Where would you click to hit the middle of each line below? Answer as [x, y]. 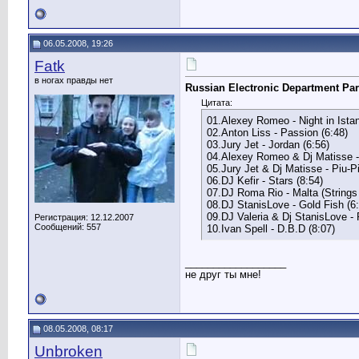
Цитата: [217, 103]
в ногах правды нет [74, 80]
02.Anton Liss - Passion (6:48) [277, 133]
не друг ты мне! [223, 275]
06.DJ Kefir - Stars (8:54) [265, 181]
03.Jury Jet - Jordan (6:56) [268, 145]
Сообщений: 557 [68, 227]
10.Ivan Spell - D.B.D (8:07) [271, 229]
